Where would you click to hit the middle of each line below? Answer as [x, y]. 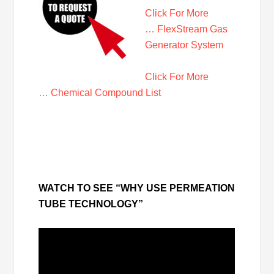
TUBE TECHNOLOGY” [91, 204]
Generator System [184, 45]
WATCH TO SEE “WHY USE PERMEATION [137, 188]
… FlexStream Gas [187, 29]
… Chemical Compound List [100, 92]
